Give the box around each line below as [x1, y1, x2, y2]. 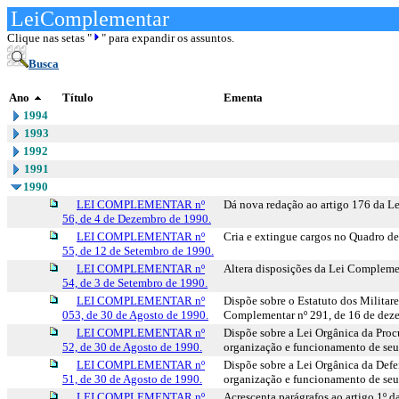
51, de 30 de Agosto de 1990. [62, 372, 202, 386]
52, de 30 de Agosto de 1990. [62, 340, 202, 354]
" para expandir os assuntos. [102, 31, 234, 45]
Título [62, 91, 94, 104]
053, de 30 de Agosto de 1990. [62, 308, 208, 322]
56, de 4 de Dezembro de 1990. [62, 212, 211, 225]
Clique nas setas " [7, 31, 92, 45]
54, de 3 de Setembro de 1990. [62, 276, 208, 289]
